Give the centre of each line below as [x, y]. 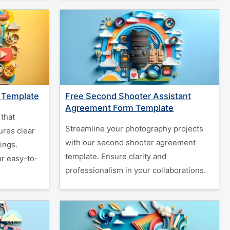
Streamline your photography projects [135, 129]
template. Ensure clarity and [116, 156]
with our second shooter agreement [131, 142]
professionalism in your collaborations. [136, 170]
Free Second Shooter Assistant [128, 96]
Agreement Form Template [120, 108]
